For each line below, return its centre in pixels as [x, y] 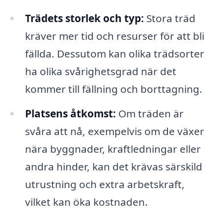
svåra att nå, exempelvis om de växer [114, 131]
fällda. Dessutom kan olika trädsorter [114, 54]
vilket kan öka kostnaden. [86, 202]
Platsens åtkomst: [70, 114]
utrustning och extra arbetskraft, [105, 184]
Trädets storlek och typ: [84, 18]
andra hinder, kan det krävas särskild [113, 167]
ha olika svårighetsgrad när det [100, 71]
